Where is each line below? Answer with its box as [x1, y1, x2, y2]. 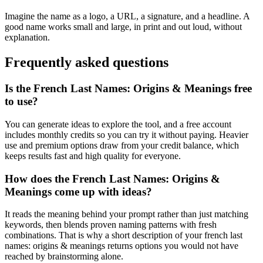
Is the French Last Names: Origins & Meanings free [5, 82, 252, 95]
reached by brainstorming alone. [5, 251, 123, 262]
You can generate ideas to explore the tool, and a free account [5, 119, 231, 129]
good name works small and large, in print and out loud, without [5, 22, 242, 32]
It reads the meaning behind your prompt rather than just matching [5, 209, 248, 220]
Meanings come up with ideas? [5, 185, 152, 198]
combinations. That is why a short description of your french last [5, 230, 242, 241]
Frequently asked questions [5, 55, 168, 70]
